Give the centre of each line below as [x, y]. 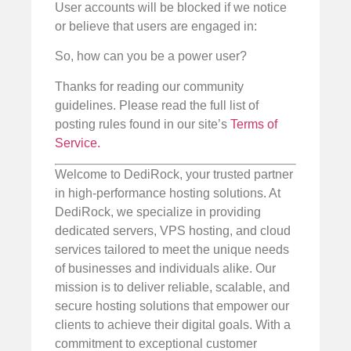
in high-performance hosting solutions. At [168, 193]
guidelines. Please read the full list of [157, 105]
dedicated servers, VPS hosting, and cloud [173, 231]
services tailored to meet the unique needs [172, 250]
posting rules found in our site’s [143, 124]
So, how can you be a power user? [151, 56]
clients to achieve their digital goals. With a [173, 325]
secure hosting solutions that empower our [172, 306]
